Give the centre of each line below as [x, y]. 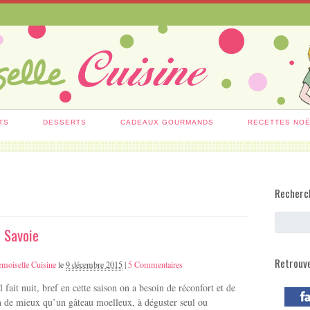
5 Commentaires [156, 264]
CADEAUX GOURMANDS [167, 122]
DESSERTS [65, 122]
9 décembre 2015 [94, 264]
